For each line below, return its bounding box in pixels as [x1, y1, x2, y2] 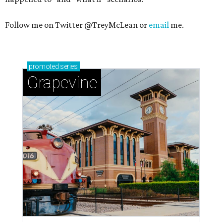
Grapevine [27, 73, 97, 92]
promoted [29, 62, 59, 70]
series [58, 62, 78, 70]
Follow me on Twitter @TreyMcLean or [5, 20, 149, 30]
